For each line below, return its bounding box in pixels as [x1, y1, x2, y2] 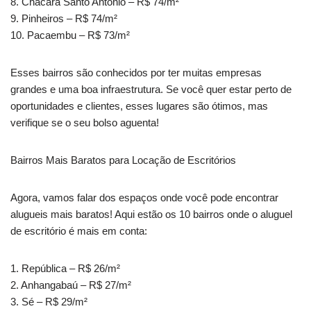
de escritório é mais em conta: [10, 225, 147, 237]
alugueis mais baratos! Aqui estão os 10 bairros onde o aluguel [10, 208, 292, 221]
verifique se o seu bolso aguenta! [10, 117, 159, 129]
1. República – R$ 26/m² [10, 262, 120, 275]
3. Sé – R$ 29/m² [10, 296, 87, 308]
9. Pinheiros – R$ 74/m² [10, 12, 117, 25]
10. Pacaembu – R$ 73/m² [10, 29, 130, 42]
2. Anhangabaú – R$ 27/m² [10, 279, 131, 292]
